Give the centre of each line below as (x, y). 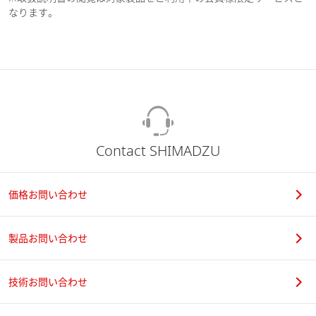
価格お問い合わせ (48, 194)
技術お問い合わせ (48, 282)
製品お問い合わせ (48, 238)
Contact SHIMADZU (158, 151)
